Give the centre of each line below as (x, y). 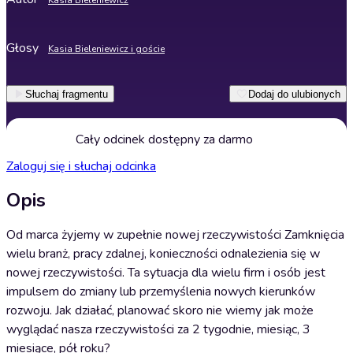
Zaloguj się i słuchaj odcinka (81, 166)
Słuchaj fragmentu (67, 94)
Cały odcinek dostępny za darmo (164, 139)
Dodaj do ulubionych (294, 94)
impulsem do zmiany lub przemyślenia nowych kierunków (161, 292)
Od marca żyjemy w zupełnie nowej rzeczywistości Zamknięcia (175, 235)
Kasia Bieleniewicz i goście (106, 49)
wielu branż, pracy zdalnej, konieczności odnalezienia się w (163, 254)
